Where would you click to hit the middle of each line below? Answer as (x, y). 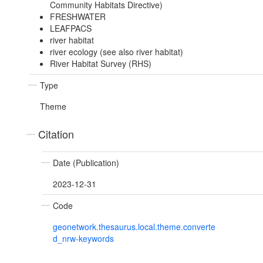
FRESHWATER (77, 17)
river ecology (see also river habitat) (116, 52)
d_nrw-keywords (83, 239)
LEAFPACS (70, 28)
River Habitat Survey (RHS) (100, 64)
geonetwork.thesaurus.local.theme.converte (134, 227)
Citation (56, 134)
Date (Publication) (86, 163)
